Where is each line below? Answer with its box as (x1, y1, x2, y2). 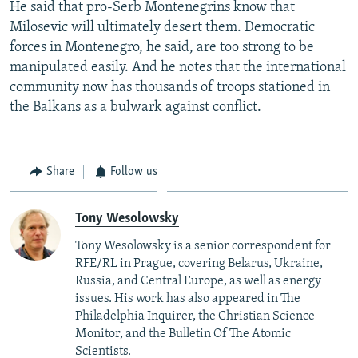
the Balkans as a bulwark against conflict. (10, 99, 261, 115)
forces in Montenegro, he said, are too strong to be (10, 39, 314, 55)
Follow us (110, 165, 157, 178)
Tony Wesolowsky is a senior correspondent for (75, 240, 331, 253)
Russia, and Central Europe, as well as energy (75, 275, 321, 288)
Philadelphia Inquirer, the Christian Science (75, 310, 315, 324)
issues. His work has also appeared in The (75, 292, 300, 306)
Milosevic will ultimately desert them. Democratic (10, 19, 315, 35)
